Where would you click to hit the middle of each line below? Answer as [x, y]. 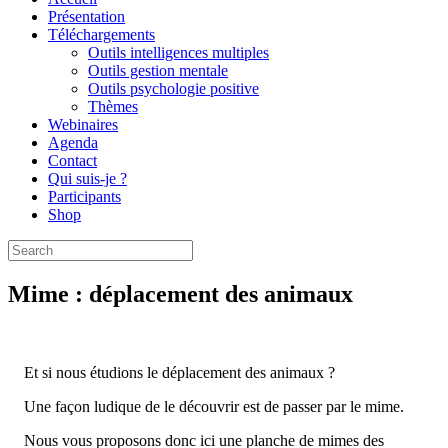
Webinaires [83, 124]
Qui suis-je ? [87, 178]
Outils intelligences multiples [178, 52]
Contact [72, 160]
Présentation [86, 16]
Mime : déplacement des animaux [180, 294]
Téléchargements [101, 34]
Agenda [73, 142]
